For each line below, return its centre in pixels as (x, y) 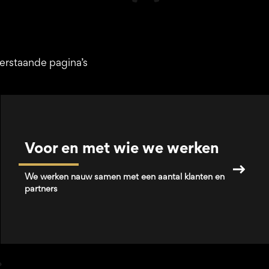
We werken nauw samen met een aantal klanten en (125, 177)
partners (41, 189)
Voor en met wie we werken (122, 150)
